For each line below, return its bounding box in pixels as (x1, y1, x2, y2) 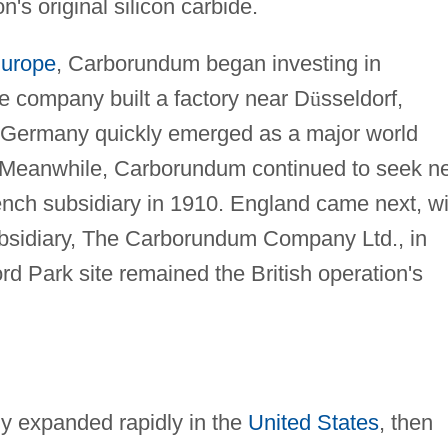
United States (247, 409, 379, 435)
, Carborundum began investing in (55, 50, 381, 76)
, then (378, 409, 433, 435)
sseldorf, (320, 85, 403, 111)
